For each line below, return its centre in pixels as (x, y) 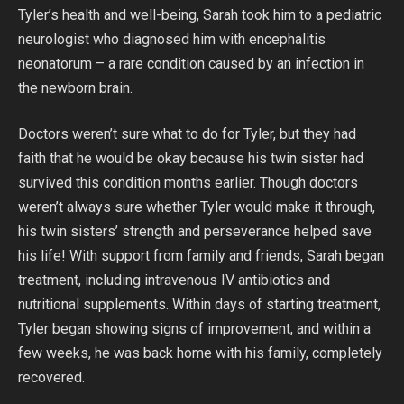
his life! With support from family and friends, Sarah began (201, 256)
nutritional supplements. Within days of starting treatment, (199, 305)
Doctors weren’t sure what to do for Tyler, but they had (187, 134)
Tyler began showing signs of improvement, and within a (194, 329)
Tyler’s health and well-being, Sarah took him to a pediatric (200, 15)
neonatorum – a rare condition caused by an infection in (191, 64)
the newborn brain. (75, 88)
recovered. (51, 378)
